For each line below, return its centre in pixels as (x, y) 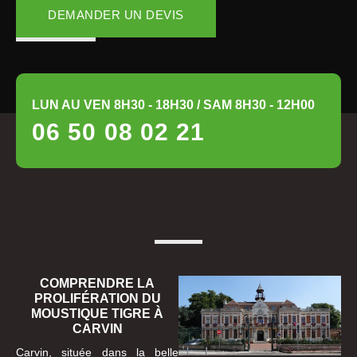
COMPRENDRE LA (97, 284)
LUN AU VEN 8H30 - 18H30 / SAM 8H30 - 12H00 (173, 105)
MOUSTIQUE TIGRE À (97, 314)
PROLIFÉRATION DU (97, 299)
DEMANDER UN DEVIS (116, 15)
